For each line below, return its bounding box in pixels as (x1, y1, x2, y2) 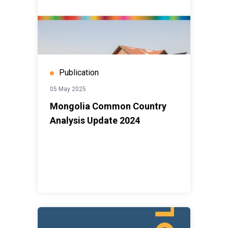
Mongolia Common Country (50, 101, 166, 112)
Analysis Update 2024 (50, 115, 140, 126)
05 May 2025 (50, 85, 86, 93)
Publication (59, 68, 99, 78)
